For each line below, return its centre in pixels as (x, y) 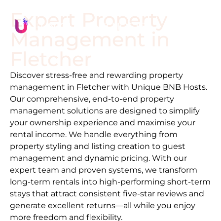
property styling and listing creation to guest (98, 146)
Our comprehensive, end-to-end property (92, 99)
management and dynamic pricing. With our (98, 158)
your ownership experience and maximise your (103, 122)
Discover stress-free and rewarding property (96, 75)
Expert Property (89, 19)
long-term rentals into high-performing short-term (110, 182)
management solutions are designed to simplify (105, 110)
